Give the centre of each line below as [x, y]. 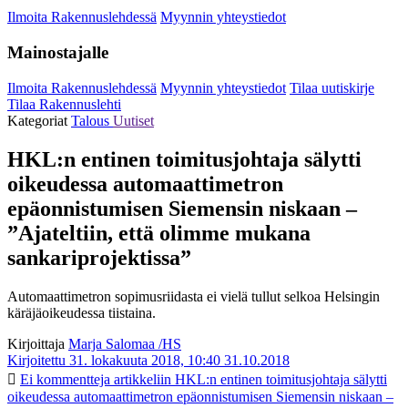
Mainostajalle [58, 53]
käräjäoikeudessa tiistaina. [82, 312]
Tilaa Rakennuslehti [64, 104]
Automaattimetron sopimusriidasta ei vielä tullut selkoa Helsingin [194, 296]
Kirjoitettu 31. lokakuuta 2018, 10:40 [114, 360]
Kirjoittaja [36, 343]
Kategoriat [39, 120]
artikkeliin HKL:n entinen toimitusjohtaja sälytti [249, 379]
